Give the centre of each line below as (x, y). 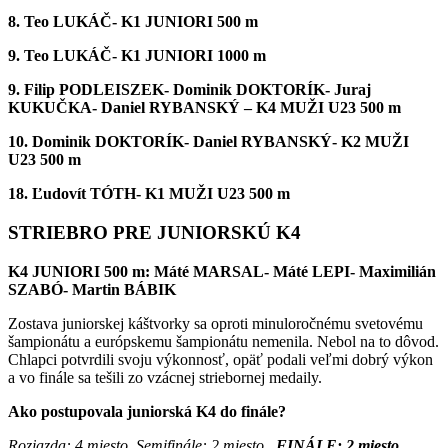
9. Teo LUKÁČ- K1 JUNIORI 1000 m (137, 56)
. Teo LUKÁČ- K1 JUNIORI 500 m (137, 22)
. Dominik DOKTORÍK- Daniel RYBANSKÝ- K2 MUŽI (216, 142)
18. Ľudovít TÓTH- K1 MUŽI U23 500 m (149, 194)
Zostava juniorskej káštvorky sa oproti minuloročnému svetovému (215, 323)
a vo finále (43, 377)
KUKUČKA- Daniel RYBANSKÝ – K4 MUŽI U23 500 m (204, 108)
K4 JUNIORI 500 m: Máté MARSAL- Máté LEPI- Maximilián (222, 271)
